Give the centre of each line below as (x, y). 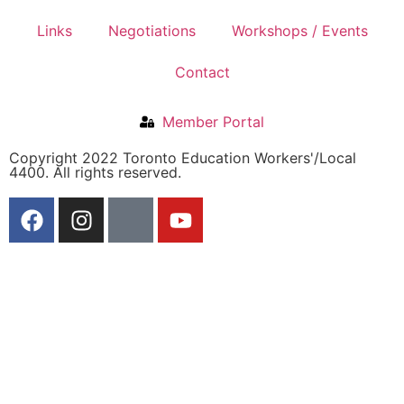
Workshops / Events (299, 31)
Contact (202, 73)
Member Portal (213, 122)
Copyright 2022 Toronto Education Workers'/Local (183, 158)
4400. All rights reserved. (95, 173)
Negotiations (151, 31)
